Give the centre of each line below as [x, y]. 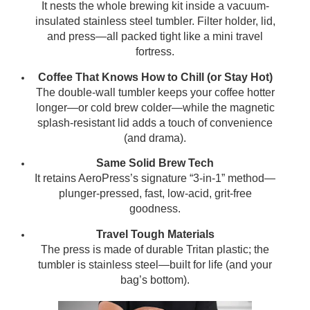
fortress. [155, 52]
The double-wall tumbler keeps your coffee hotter [155, 92]
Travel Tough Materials [155, 234]
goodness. [155, 209]
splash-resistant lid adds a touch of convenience [155, 122]
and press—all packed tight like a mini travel [155, 37]
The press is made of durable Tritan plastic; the [155, 249]
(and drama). [155, 138]
